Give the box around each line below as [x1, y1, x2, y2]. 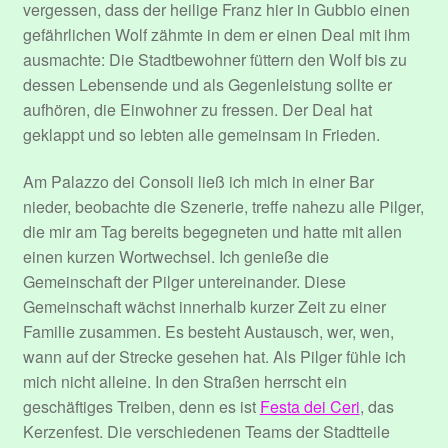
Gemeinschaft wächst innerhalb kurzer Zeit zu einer [22, 295, 386, 319]
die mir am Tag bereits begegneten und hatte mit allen [22, 220, 402, 244]
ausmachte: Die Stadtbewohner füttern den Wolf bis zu [22, 47, 407, 71]
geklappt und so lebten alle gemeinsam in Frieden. [22, 122, 380, 146]
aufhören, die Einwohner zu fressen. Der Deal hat [22, 97, 372, 121]
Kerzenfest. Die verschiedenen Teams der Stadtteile [22, 420, 390, 444]
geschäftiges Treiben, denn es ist [22, 395, 260, 419]
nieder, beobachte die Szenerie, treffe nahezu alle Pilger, [22, 195, 424, 219]
